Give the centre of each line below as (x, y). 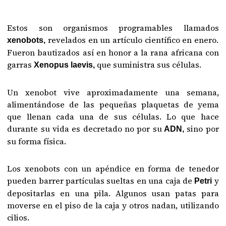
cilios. (18, 218)
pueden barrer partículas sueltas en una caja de (101, 181)
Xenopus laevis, (64, 65)
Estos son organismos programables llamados (113, 28)
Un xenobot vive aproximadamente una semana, (113, 93)
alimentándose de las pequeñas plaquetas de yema (113, 105)
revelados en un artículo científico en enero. (133, 40)
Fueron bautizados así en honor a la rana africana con (113, 53)
